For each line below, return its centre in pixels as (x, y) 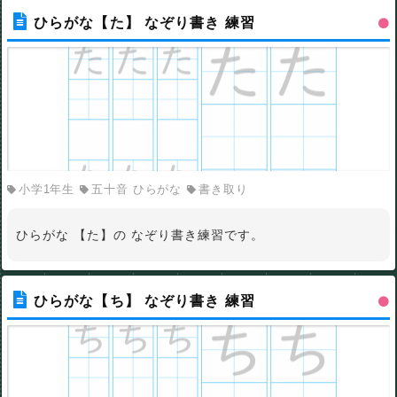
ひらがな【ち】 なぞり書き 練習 (144, 300)
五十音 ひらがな (136, 189)
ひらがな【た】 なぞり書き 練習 (144, 22)
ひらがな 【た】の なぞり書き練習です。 (140, 234)
